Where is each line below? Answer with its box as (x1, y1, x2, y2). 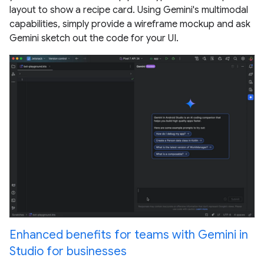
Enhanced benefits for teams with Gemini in (9, 227, 248, 243)
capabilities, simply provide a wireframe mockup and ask (9, 18, 250, 30)
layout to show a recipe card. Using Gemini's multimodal (9, 4, 248, 16)
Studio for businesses (9, 244, 127, 259)
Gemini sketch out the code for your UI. (9, 32, 179, 44)
